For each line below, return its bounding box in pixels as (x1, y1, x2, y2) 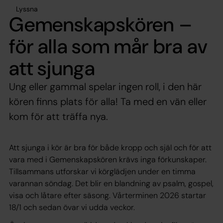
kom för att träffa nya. (9, 110, 108, 123)
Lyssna (16, 4, 38, 13)
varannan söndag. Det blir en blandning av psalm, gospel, (9, 178, 214, 189)
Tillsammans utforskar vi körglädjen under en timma (9, 166, 196, 177)
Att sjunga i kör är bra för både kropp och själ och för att (9, 142, 212, 153)
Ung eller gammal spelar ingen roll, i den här (9, 80, 202, 93)
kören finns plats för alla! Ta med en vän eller (9, 95, 207, 108)
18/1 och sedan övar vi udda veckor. (9, 202, 135, 213)
